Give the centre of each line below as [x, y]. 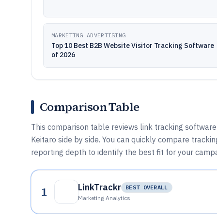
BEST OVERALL [147, 187]
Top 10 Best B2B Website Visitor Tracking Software [133, 46]
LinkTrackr [100, 187]
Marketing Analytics [104, 198]
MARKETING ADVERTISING [89, 35]
